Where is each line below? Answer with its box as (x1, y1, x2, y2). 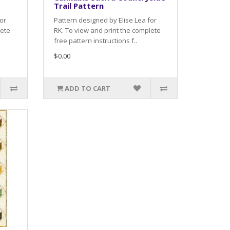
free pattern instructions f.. (53, 35, 137, 45)
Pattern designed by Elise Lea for (53, 15, 157, 25)
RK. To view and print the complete (53, 25, 161, 35)
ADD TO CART (65, 83, 111, 93)
